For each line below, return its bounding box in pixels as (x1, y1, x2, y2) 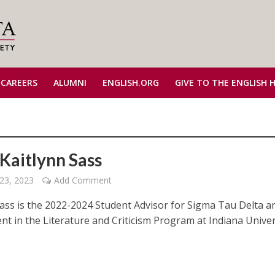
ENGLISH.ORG (102, 77, 159, 88)
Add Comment (54, 174, 112, 186)
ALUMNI (53, 77, 87, 88)
